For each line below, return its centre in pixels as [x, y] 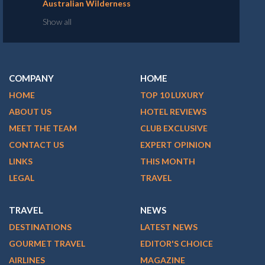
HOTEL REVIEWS [173, 111]
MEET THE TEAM [43, 128]
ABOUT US [30, 111]
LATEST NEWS [169, 227]
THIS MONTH [167, 161]
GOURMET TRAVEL [47, 243]
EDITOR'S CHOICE [176, 243]
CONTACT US [36, 144]
